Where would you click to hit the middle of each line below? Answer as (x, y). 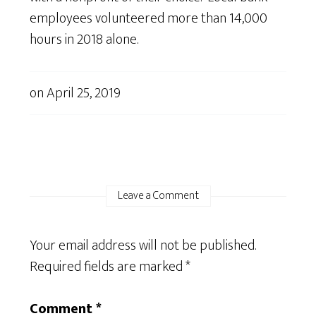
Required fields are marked (108, 267)
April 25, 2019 (84, 93)
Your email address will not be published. (143, 246)
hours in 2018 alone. (84, 40)
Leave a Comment (158, 196)
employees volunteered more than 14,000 (149, 19)
